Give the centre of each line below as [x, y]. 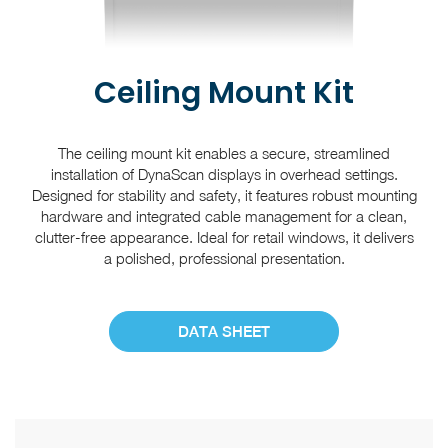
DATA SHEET [224, 331]
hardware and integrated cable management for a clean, [224, 216]
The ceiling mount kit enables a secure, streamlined [224, 153]
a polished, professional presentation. [224, 258]
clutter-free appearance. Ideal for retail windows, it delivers [224, 237]
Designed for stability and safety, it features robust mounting [224, 195]
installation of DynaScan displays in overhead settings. [224, 174]
